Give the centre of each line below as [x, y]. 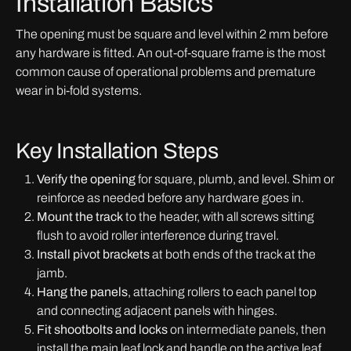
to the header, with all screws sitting [219, 217]
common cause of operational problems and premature [166, 72]
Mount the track [80, 217]
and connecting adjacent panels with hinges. [157, 311]
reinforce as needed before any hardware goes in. [170, 198]
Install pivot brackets [93, 254]
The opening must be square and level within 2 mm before [172, 34]
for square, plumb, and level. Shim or [235, 179]
